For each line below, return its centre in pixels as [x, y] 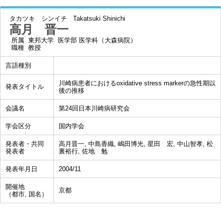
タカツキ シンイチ [38, 18]
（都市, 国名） [27, 194]
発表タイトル [25, 87]
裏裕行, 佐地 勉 [83, 151]
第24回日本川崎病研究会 [94, 108]
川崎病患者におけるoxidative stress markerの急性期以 [137, 83]
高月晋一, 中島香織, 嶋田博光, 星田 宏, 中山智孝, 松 [136, 144]
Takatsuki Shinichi [99, 18]
